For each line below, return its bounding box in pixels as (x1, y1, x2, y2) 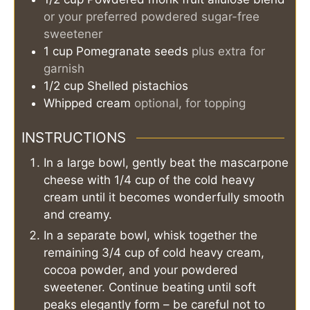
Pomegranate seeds (76, 44, 188, 58)
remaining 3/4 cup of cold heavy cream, (44, 245, 264, 259)
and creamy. (44, 207, 112, 221)
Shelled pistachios (87, 78, 188, 93)
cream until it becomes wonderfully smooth (44, 190, 284, 204)
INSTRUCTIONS (21, 129, 126, 147)
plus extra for (192, 44, 265, 58)
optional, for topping (134, 95, 246, 110)
